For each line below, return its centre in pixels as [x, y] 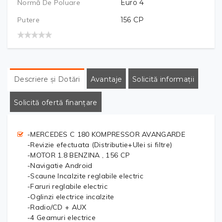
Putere [28, 20]
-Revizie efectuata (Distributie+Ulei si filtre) [100, 144]
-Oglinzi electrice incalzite [71, 196]
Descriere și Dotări [47, 79]
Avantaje [106, 79]
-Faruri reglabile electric [67, 186]
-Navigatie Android [60, 165]
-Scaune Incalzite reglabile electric [85, 176]
